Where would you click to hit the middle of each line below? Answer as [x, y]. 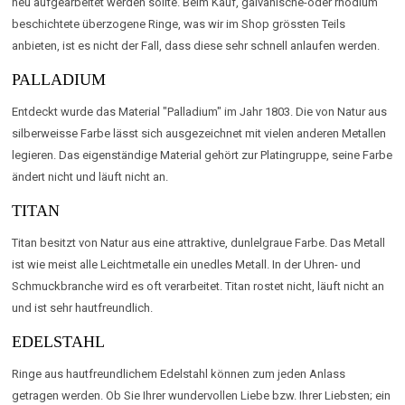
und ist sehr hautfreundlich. [83, 307]
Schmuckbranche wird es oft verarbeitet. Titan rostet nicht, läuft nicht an [198, 286]
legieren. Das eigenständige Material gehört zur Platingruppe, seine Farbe [202, 155]
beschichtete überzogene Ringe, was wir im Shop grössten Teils [179, 24]
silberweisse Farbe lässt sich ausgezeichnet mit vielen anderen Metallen [199, 133]
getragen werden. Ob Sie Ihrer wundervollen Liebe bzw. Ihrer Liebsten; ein [202, 395]
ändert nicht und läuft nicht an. [90, 176]
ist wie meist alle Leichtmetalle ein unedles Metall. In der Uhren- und [187, 264]
